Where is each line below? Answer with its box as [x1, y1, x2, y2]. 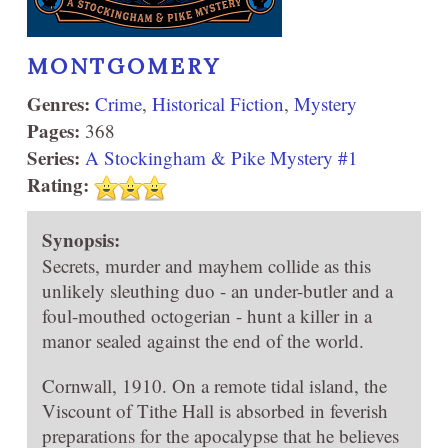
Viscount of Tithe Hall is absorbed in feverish [42, 397, 388, 423]
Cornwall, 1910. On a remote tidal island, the [42, 372, 387, 398]
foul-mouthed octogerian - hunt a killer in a [42, 302, 372, 328]
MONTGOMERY [27, 52, 221, 80]
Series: [27, 144, 80, 171]
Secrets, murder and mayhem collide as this [42, 252, 371, 278]
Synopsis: [42, 225, 120, 253]
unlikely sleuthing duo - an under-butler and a [42, 277, 393, 303]
